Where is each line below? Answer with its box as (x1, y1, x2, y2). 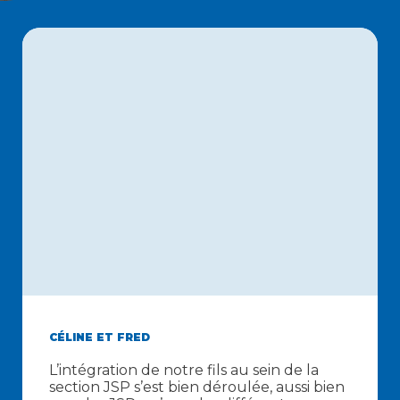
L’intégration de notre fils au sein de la (49, 362, 319, 379)
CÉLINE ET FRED (49, 330, 150, 344)
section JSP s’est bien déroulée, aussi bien (49, 379, 345, 396)
